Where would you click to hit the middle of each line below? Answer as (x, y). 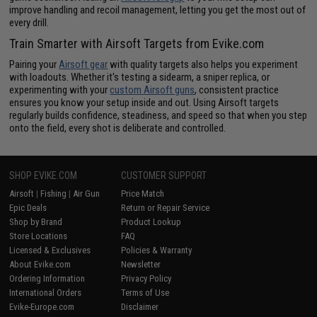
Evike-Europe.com (42, 306)
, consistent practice (237, 90)
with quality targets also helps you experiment (203, 64)
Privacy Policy (146, 278)
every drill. (29, 22)
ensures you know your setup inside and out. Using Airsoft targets (144, 102)
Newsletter (141, 264)
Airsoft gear (83, 64)
